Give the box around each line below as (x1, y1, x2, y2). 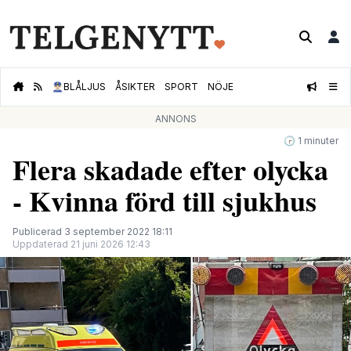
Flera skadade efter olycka (13, 149, 328, 190)
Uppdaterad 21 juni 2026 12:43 (13, 238, 150, 251)
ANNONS (154, 113, 197, 125)
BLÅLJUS (63, 81, 106, 93)
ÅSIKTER (115, 81, 155, 93)
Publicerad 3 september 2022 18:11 (13, 226, 172, 238)
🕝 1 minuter (284, 135, 338, 147)
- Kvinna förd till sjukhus (13, 180, 317, 222)
